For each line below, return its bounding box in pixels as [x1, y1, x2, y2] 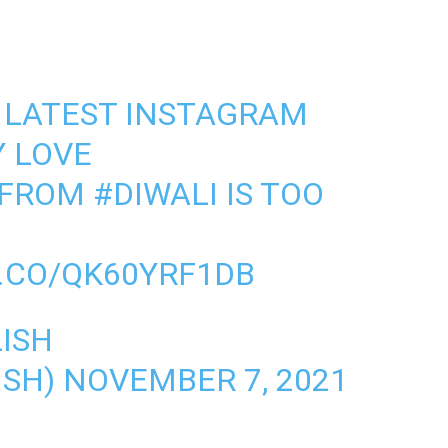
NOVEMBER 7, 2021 [62, 361, 348, 399]
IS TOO [217, 175, 324, 213]
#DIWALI [92, 175, 218, 213]
